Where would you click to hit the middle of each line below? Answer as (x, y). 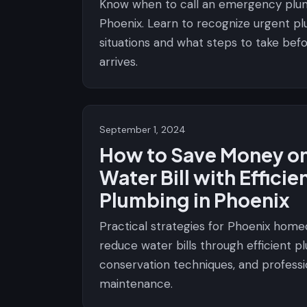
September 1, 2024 (143, 130)
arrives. (119, 62)
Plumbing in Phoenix (195, 200)
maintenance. (136, 284)
